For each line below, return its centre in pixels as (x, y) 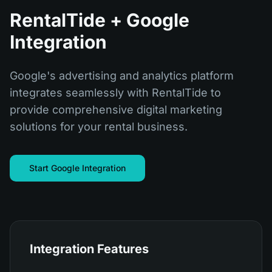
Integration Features (89, 249)
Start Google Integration (77, 168)
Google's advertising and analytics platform (122, 76)
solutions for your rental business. (99, 127)
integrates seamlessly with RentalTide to (115, 93)
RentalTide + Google (100, 20)
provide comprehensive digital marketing (116, 110)
